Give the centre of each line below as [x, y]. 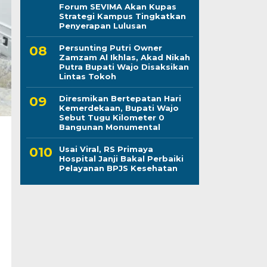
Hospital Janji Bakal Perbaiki [121, 158]
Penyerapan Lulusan [103, 25]
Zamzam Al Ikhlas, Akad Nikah [124, 57]
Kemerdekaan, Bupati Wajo [119, 108]
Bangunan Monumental [109, 127]
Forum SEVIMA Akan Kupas [117, 6]
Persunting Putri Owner [110, 47]
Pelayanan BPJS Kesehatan [118, 168]
